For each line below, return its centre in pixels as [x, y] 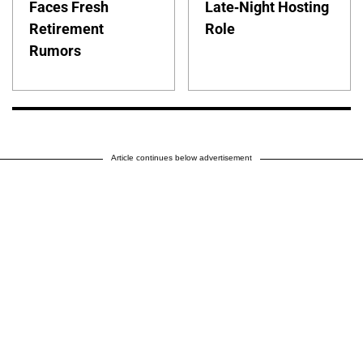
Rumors [55, 50]
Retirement [66, 28]
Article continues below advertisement [181, 157]
